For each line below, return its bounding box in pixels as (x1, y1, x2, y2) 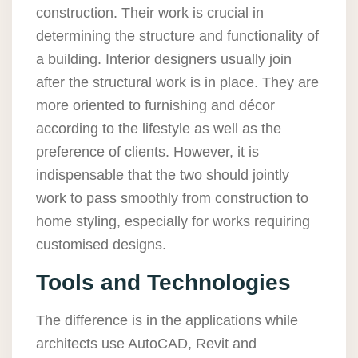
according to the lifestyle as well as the (36, 121, 281, 137)
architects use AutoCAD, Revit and (36, 336, 257, 352)
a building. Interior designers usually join (36, 51, 292, 68)
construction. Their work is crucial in (36, 5, 264, 22)
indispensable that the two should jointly (36, 167, 289, 184)
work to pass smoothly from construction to (36, 190, 308, 207)
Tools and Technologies (36, 270, 291, 296)
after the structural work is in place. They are (36, 74, 319, 91)
